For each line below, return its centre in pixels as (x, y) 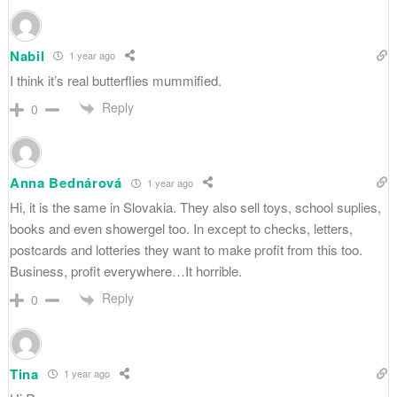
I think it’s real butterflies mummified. (115, 80)
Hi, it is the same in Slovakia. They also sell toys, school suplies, (195, 207)
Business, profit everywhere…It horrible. (125, 271)
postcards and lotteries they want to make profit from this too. (186, 250)
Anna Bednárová (66, 183)
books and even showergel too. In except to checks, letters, (181, 229)
